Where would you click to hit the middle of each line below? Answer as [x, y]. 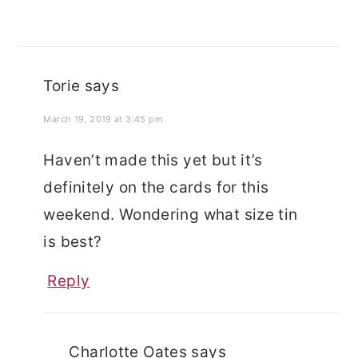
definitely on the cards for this [156, 188]
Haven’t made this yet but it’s [153, 161]
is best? [73, 242]
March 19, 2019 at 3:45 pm [103, 119]
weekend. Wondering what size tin [171, 215]
